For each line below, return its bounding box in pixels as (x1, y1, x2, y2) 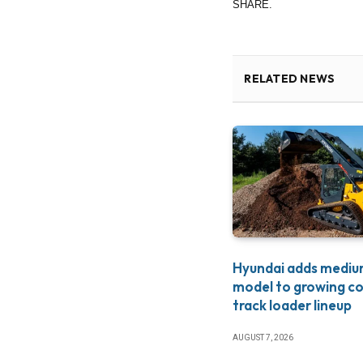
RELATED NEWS (244, 70, 335, 86)
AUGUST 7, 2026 (233, 333, 294, 343)
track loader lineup (233, 297, 352, 314)
